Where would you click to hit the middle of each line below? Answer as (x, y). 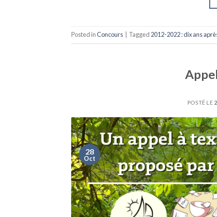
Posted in (84, 35)
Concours (110, 35)
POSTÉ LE (201, 103)
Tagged (140, 35)
